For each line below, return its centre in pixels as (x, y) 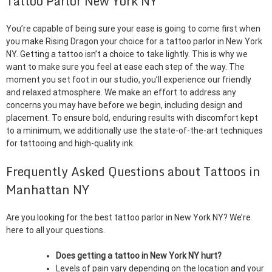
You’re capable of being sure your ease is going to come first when (133, 29)
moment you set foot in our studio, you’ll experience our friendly (129, 80)
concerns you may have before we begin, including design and (124, 105)
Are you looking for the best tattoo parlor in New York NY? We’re (128, 217)
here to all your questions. (56, 230)
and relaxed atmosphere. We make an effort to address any (121, 92)
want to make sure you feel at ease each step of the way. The (125, 67)
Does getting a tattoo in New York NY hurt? (139, 256)
